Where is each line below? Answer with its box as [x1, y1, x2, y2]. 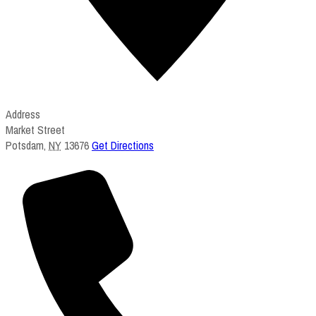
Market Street [6, 121, 65, 138]
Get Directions [92, 137, 154, 153]
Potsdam [6, 137, 44, 153]
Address [6, 106, 40, 122]
